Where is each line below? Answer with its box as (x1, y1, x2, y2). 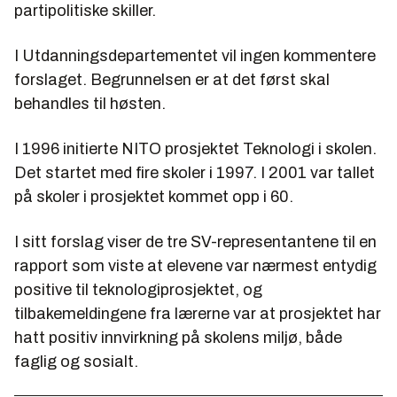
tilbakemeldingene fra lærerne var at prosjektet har (14, 305, 381, 323)
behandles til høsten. (14, 95, 166, 113)
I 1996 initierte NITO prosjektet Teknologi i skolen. (14, 140, 377, 158)
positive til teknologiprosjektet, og (14, 281, 262, 299)
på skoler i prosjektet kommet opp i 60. (14, 188, 293, 206)
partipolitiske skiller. (14, 2, 156, 19)
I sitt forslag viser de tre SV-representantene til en (14, 233, 377, 251)
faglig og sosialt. (14, 353, 138, 370)
